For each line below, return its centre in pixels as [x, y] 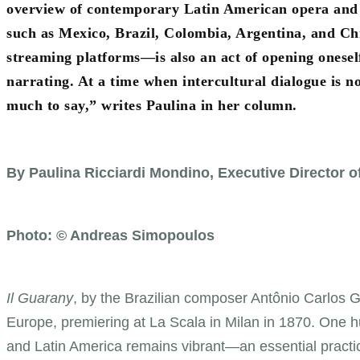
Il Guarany [40, 298]
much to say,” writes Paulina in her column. [152, 105]
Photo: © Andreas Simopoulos [110, 235]
